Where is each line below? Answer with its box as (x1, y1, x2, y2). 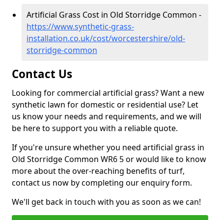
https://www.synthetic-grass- (27, 21, 134, 32)
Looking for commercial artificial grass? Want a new (12, 87, 204, 98)
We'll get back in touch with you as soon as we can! (12, 196, 201, 207)
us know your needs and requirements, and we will (12, 111, 201, 122)
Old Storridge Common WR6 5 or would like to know (12, 154, 206, 165)
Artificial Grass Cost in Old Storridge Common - (27, 9, 201, 20)
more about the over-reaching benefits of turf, (12, 165, 185, 176)
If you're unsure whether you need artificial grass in (12, 142, 204, 153)
